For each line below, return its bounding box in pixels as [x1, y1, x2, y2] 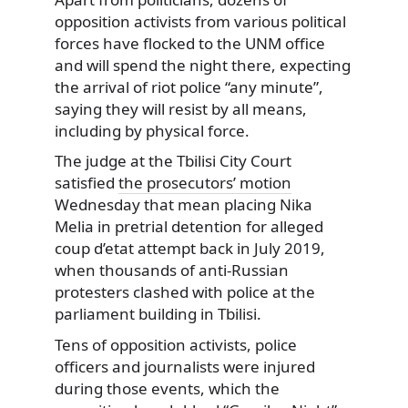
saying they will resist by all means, [55, 97, 307, 119]
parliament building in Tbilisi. [55, 303, 261, 325]
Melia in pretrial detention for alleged [55, 216, 323, 238]
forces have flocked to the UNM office [55, 32, 325, 54]
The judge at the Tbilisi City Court [55, 150, 291, 172]
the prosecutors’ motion [118, 172, 291, 194]
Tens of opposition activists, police [55, 334, 297, 356]
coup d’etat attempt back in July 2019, [55, 238, 325, 260]
